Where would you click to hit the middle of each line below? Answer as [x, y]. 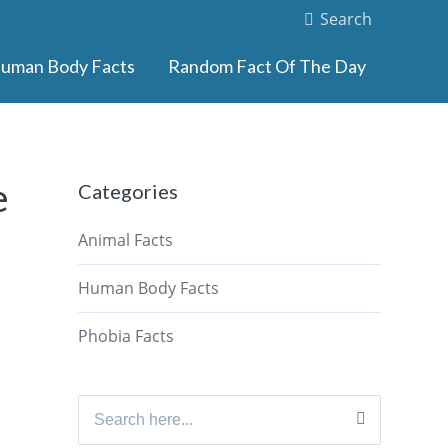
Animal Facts [126, 240]
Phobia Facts [126, 336]
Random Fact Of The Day [266, 66]
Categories [128, 191]
